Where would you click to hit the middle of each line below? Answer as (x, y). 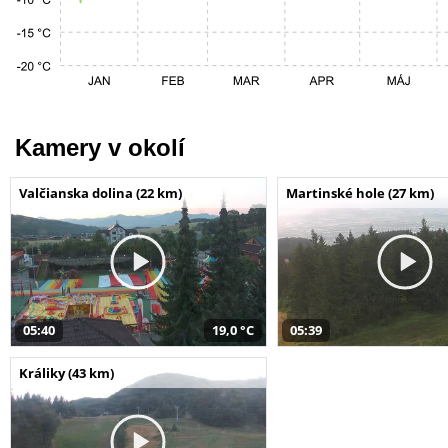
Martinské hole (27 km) (359, 192)
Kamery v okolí (100, 147)
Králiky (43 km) (66, 372)
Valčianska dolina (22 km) (100, 192)
